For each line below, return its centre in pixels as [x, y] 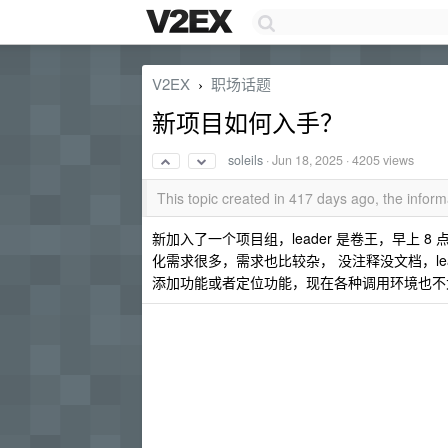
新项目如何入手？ [248, 121]
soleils [245, 160]
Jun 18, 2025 [307, 160]
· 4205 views [378, 160]
